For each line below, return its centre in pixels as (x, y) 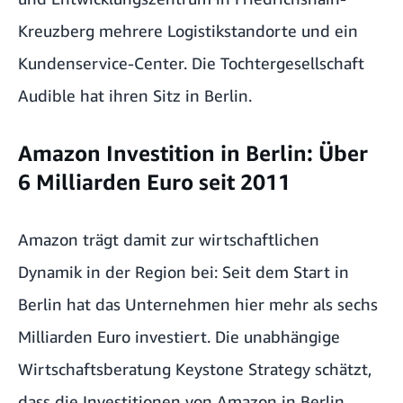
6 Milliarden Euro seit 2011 (154, 181)
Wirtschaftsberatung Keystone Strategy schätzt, (195, 368)
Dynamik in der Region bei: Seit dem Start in (184, 271)
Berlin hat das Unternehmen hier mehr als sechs (198, 304)
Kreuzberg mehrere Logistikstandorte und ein (188, 30)
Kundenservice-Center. (105, 63)
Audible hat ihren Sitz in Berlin (133, 95)
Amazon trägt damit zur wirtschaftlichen (169, 239)
